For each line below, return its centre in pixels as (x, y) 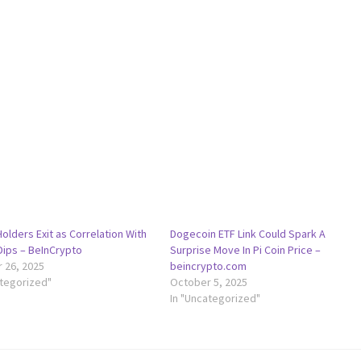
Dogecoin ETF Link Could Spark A (248, 234)
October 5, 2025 (209, 282)
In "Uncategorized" (216, 299)
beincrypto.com (209, 266)
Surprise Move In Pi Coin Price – (246, 250)
